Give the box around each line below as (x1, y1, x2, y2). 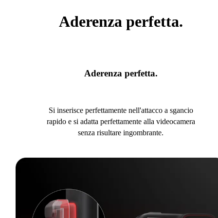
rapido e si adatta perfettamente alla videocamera (46, 117, 195, 126)
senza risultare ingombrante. (78, 128, 163, 137)
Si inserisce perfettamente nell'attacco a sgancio (48, 106, 193, 115)
